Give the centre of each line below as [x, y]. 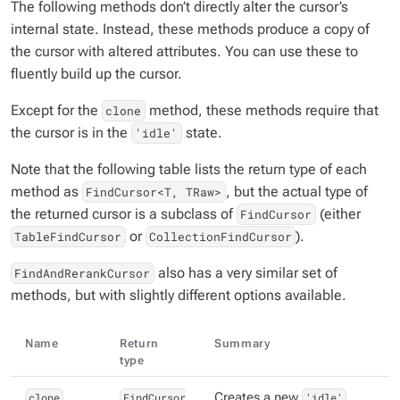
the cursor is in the [71, 133]
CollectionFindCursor [220, 237]
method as [46, 192]
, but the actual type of [296, 192]
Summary [242, 344]
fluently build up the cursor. [96, 74]
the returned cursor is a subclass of [124, 214]
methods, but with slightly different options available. [179, 296]
